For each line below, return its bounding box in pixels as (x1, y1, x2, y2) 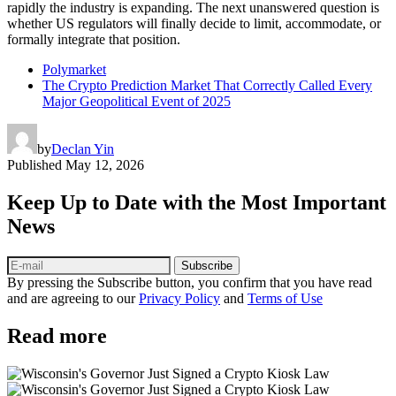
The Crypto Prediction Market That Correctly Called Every (42, 78, 372, 94)
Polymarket (42, 62, 106, 78)
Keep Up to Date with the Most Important (7, 191, 386, 215)
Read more (7, 324, 107, 347)
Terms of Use (247, 291, 323, 307)
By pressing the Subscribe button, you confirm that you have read (7, 275, 372, 291)
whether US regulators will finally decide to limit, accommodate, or (7, 16, 381, 32)
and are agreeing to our (7, 291, 139, 307)
